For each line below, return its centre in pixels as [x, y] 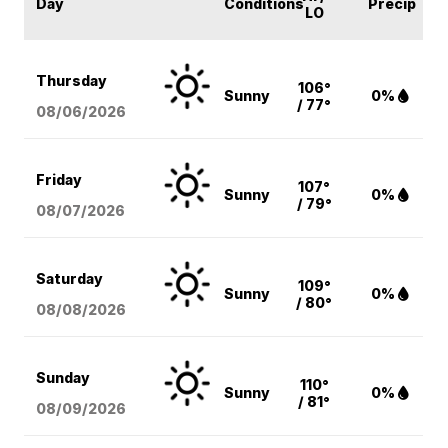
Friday [59, 180]
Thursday [72, 81]
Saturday [70, 279]
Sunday [63, 378]
